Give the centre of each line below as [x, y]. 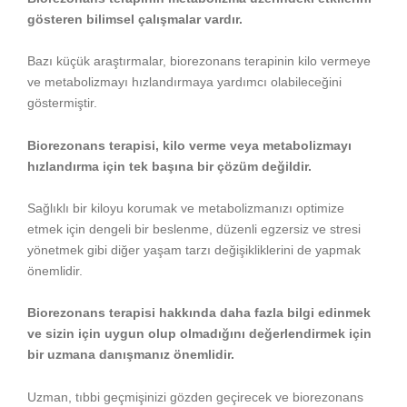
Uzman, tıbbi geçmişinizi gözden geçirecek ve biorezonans [195, 397]
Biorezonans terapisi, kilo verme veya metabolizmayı [189, 145]
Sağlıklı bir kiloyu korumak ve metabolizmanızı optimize [186, 208]
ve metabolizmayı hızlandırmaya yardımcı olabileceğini [184, 82]
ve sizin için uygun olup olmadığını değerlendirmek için [199, 334]
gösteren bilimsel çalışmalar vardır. [135, 19]
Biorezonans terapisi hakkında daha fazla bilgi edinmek [199, 313]
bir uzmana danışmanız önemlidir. [131, 355]
